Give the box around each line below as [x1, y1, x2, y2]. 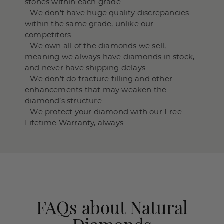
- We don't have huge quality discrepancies [25, 7, 189, 17]
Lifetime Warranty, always [25, 117, 123, 127]
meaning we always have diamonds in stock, [25, 51, 195, 61]
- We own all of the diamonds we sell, [25, 40, 166, 50]
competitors [25, 29, 71, 39]
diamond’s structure [25, 95, 102, 105]
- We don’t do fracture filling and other [25, 73, 172, 83]
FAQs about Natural [36, 195, 188, 219]
